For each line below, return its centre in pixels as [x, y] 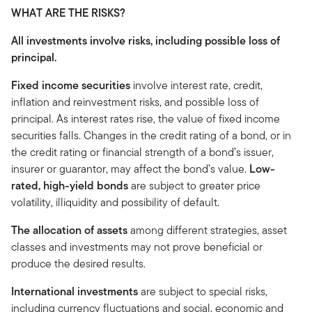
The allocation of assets [69, 230]
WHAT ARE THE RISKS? [68, 13]
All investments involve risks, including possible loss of [146, 40]
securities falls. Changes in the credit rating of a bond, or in [151, 135]
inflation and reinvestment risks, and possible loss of [135, 102]
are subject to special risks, [204, 291]
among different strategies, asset [207, 230]
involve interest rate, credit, [196, 85]
